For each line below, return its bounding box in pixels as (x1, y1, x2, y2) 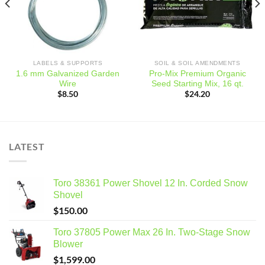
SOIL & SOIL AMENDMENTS (154, 59, 241, 66)
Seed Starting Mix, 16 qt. (151, 79, 244, 88)
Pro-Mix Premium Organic (148, 69, 246, 78)
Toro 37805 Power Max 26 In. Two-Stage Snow (53, 227, 250, 238)
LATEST (9, 140, 45, 152)
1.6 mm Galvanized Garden (16, 69, 119, 78)
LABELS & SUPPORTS (33, 59, 103, 66)
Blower (53, 239, 83, 250)
